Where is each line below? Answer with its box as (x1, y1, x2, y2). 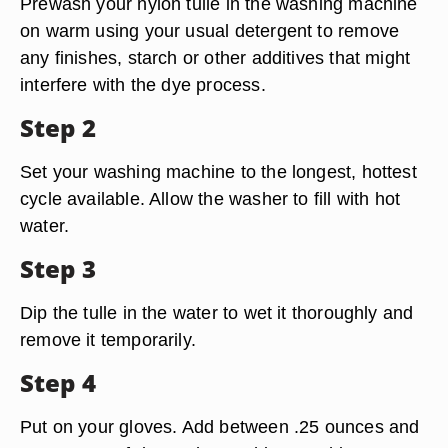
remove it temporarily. (20, 329, 197, 350)
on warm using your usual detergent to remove (20, 20, 400, 41)
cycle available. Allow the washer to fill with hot (20, 188, 401, 209)
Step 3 (20, 252, 96, 285)
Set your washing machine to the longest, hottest (20, 161, 417, 182)
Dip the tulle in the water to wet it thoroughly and (20, 302, 414, 323)
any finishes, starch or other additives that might (20, 47, 411, 68)
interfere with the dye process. (20, 74, 266, 95)
